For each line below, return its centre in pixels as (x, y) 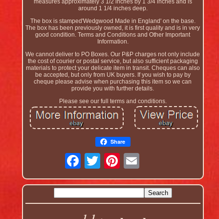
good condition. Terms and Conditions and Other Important (113, 35)
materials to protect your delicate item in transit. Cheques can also (113, 68)
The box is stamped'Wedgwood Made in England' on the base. (113, 21)
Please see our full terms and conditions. (113, 101)
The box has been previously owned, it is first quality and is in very (113, 28)
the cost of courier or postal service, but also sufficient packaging (113, 61)
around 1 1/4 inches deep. (113, 9)
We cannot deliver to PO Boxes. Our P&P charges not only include (113, 55)
